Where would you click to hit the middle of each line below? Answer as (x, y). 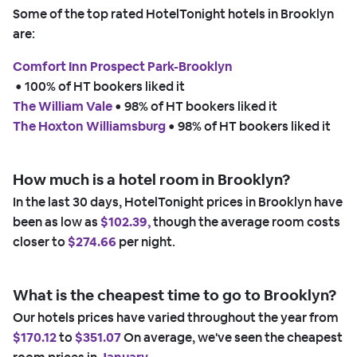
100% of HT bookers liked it (105, 86)
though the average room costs (245, 222)
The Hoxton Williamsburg (89, 126)
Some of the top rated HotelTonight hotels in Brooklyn (173, 14)
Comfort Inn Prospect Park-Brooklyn (123, 66)
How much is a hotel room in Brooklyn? (151, 179)
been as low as (57, 222)
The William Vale (63, 106)
